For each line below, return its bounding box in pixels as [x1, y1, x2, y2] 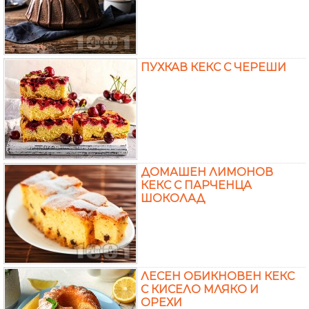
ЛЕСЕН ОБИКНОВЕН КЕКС [141, 269, 295, 283]
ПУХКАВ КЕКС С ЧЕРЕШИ [141, 60, 286, 74]
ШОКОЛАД [141, 191, 205, 205]
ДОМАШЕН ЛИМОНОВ [141, 165, 273, 179]
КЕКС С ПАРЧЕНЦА [141, 178, 252, 192]
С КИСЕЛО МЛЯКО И [141, 282, 259, 296]
